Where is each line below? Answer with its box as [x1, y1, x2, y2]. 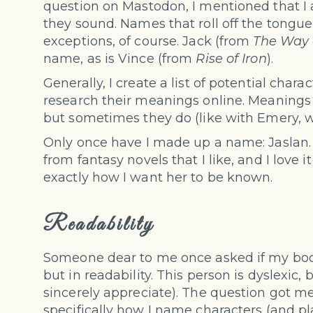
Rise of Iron [196, 51, 267, 67]
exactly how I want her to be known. [43, 170, 273, 186]
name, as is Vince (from [43, 51, 196, 67]
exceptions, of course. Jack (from [43, 34, 254, 50]
